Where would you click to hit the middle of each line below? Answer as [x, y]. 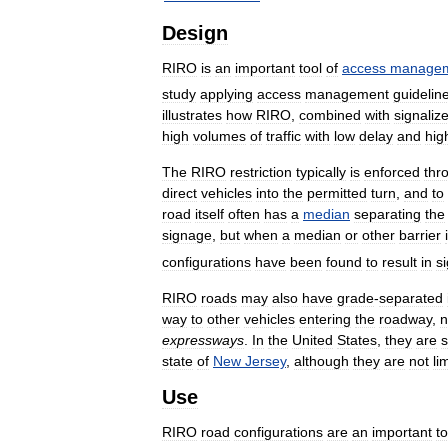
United [312, 340]
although [321, 361]
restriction [261, 172]
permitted [337, 193]
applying [226, 94]
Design [195, 32]
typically [321, 172]
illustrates [192, 115]
